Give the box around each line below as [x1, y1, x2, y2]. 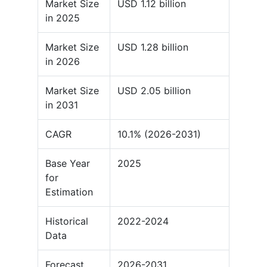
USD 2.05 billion [117, 85, 191, 97]
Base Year [45, 157, 90, 170]
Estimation [45, 186, 93, 198]
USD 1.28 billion [117, 41, 188, 54]
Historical [45, 215, 88, 228]
